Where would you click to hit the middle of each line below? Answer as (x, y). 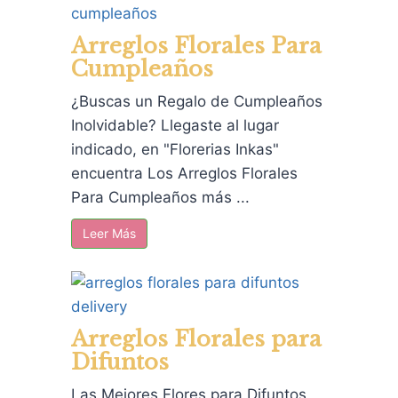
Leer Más (109, 234)
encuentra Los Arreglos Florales (184, 174)
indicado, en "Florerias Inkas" (175, 150)
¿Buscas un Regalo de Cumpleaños (197, 102)
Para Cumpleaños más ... (160, 198)
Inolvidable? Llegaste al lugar (175, 126)
